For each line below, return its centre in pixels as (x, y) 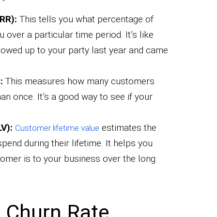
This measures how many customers (78, 81)
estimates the (128, 127)
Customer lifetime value (57, 128)
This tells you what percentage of (85, 19)
